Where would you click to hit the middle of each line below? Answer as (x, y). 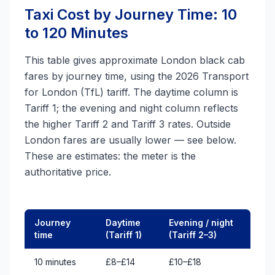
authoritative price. (68, 172)
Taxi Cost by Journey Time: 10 (131, 14)
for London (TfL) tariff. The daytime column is (131, 92)
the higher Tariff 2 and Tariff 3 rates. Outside (128, 124)
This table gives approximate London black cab (135, 60)
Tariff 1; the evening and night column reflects (131, 108)
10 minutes (55, 262)
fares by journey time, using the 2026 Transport (137, 76)
